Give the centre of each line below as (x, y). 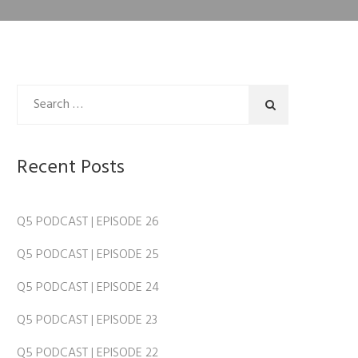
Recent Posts (71, 167)
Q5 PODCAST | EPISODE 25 (88, 255)
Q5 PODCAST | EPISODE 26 (88, 222)
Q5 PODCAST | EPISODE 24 (88, 287)
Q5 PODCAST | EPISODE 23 (87, 320)
